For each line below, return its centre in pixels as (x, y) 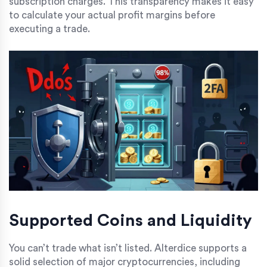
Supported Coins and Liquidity (131, 220)
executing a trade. (49, 29)
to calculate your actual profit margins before (112, 15)
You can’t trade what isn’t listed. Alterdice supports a (128, 248)
